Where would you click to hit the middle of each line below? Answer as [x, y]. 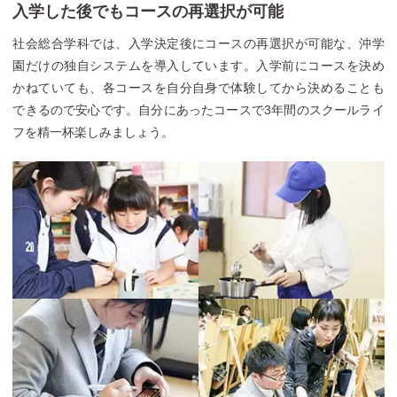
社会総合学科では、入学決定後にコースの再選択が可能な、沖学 [198, 43]
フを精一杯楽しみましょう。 [93, 132]
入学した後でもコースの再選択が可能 [148, 11]
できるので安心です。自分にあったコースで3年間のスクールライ [198, 109]
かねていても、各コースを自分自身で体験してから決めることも [198, 87]
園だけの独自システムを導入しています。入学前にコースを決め [198, 65]
